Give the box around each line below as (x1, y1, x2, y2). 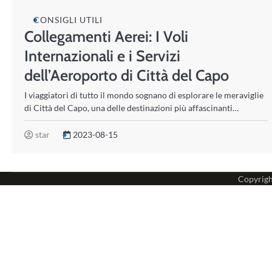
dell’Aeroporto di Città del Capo (24, 66, 229, 84)
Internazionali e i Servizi (24, 47, 180, 65)
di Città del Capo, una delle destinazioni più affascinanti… (24, 103, 239, 113)
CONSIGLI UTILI (33, 15, 103, 25)
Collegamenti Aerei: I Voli (24, 27, 188, 46)
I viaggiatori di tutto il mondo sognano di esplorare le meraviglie (24, 90, 263, 100)
